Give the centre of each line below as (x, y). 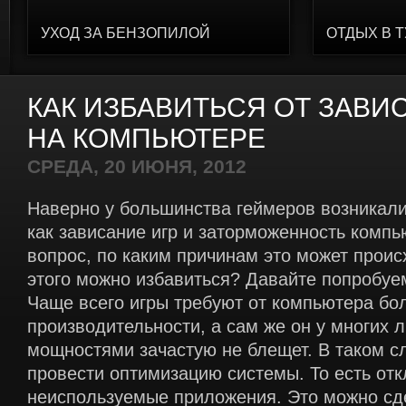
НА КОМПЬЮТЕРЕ (146, 138)
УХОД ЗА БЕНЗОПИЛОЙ (126, 33)
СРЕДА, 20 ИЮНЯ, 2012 (137, 167)
